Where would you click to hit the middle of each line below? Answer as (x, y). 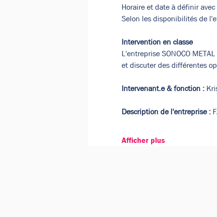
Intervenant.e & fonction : (163, 88)
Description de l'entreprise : (166, 112)
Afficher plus (143, 140)
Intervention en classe (157, 42)
